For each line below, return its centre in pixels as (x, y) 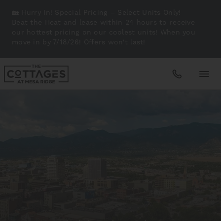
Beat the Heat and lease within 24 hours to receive (103, 23)
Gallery (30, 175)
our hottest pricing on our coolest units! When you (104, 33)
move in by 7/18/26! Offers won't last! (79, 42)
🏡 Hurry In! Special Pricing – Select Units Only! (96, 13)
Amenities (35, 139)
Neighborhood (43, 211)
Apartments (39, 103)
